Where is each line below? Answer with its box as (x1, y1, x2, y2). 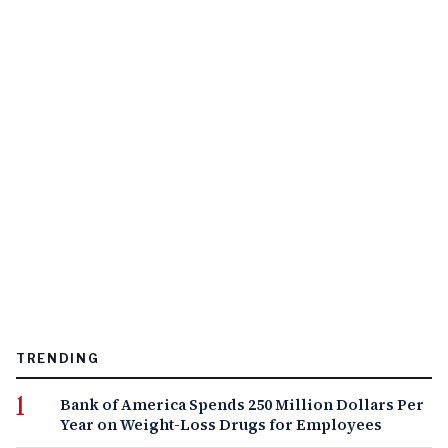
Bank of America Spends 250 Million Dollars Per (60, 393, 424, 415)
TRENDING (16, 350, 100, 366)
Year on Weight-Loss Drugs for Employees (60, 413, 382, 435)
